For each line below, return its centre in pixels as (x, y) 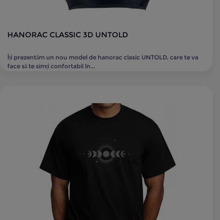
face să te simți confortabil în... (51, 66)
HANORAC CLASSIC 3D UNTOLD (68, 35)
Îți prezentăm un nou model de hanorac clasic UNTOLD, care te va (103, 57)
